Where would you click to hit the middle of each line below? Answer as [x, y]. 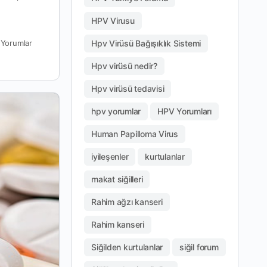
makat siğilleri [117, 179]
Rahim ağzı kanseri [127, 201]
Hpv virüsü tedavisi [128, 88]
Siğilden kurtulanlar [127, 247]
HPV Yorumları [185, 111]
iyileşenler [110, 156]
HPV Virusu [113, 20]
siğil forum [199, 247]
